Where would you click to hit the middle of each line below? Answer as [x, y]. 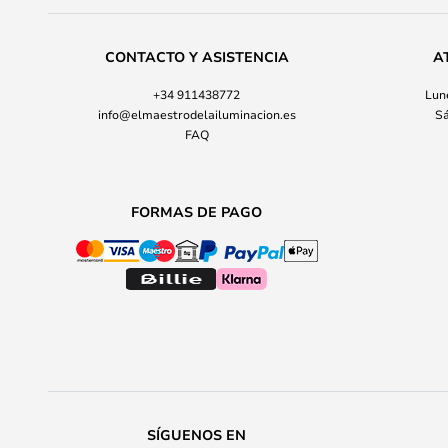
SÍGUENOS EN [196, 434]
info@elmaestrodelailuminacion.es [196, 114]
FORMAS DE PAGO [196, 211]
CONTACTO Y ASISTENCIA [196, 56]
